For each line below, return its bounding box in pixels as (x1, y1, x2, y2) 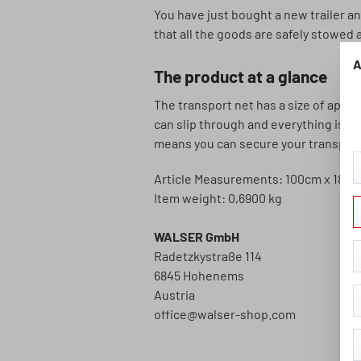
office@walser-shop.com (154, 306, 296, 322)
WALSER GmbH (154, 229, 239, 244)
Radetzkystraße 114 (154, 248, 262, 263)
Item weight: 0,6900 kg (154, 190, 282, 205)
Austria (154, 287, 195, 302)
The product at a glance (154, 66, 327, 86)
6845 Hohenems (154, 268, 244, 283)
